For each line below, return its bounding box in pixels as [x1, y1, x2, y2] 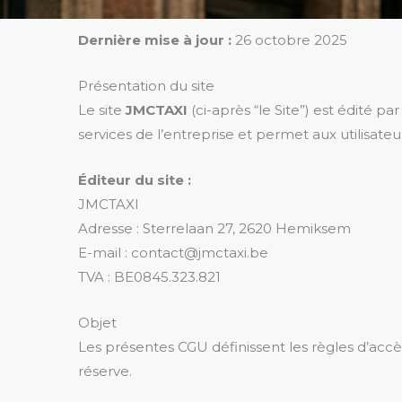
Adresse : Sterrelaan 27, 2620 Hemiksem [78, 220, 351, 237]
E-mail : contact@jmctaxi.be [78, 244, 268, 261]
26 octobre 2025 [232, 31, 347, 48]
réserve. [78, 363, 132, 380]
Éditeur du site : [78, 171, 191, 188]
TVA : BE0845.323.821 [78, 268, 221, 285]
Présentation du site [78, 77, 214, 94]
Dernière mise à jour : [78, 31, 232, 48]
